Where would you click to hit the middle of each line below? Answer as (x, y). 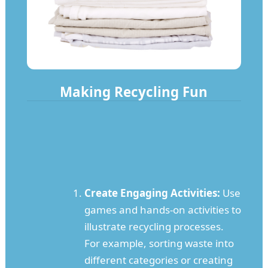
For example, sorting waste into (159, 243)
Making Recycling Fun (134, 92)
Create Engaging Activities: (152, 193)
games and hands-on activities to (162, 210)
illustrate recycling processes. (154, 227)
